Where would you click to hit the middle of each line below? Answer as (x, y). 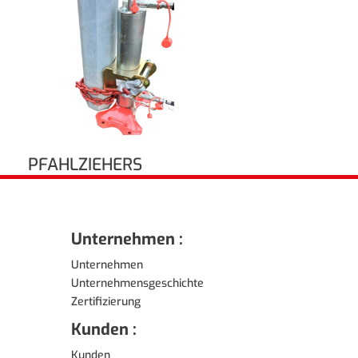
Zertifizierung (106, 301)
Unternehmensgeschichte (138, 283)
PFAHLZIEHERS (86, 164)
